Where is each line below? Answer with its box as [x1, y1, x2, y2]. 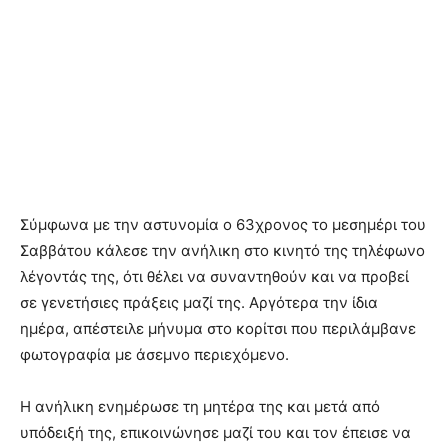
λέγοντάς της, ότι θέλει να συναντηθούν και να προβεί [20, 267, 409, 287]
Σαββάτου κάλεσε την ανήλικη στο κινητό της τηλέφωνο [20, 241, 425, 261]
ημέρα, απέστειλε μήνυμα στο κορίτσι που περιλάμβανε [20, 319, 416, 339]
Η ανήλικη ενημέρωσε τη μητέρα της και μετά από [20, 397, 380, 417]
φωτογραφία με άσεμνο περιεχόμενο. [20, 345, 289, 365]
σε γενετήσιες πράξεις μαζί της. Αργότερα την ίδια [20, 293, 378, 313]
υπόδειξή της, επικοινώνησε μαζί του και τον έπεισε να [20, 423, 411, 443]
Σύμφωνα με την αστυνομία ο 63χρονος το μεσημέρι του [20, 215, 426, 235]
